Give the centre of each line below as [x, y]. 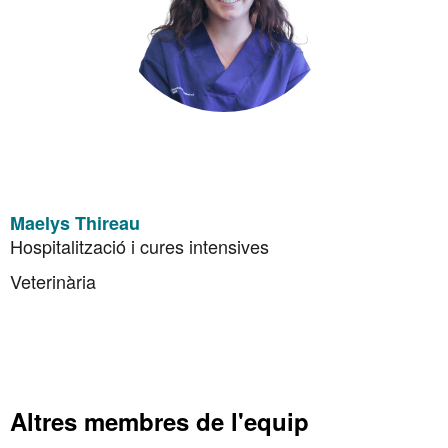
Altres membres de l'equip [159, 421]
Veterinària [53, 281]
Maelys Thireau [75, 223]
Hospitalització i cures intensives [139, 246]
